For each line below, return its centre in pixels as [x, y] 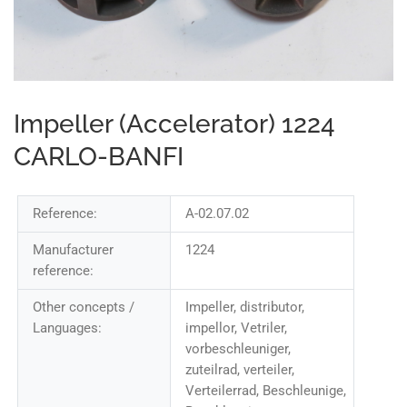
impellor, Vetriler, [236, 328]
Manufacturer [73, 250]
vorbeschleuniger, [238, 349]
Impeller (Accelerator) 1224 [174, 124]
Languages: [67, 328]
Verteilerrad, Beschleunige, [265, 391]
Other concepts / [84, 308]
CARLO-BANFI [99, 157]
